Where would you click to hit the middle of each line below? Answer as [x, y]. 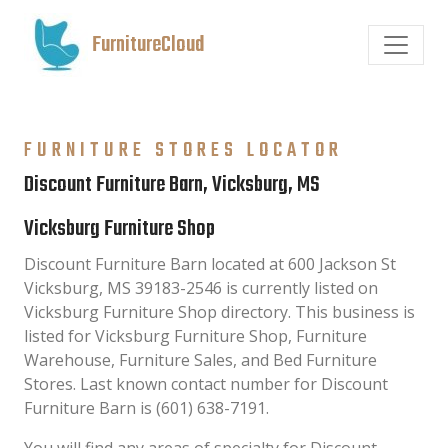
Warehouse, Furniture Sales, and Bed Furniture [200, 360]
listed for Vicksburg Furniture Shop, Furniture [195, 336]
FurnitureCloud [148, 45]
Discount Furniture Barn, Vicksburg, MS [172, 185]
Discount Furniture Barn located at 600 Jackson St [210, 264]
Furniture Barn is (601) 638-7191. [146, 408]
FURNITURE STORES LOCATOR [183, 150]
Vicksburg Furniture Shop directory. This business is [219, 312]
